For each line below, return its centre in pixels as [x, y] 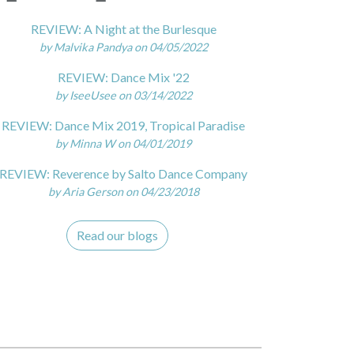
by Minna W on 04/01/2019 [123, 144]
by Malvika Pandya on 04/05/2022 [123, 47]
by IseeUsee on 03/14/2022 [123, 96]
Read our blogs [117, 235]
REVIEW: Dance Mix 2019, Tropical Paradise [123, 126]
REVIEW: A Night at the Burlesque [123, 29]
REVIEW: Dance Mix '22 [123, 77]
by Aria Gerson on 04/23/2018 [123, 192]
